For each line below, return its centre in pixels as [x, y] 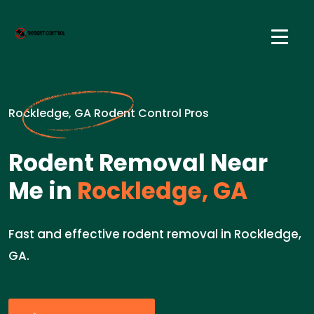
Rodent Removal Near [138, 163]
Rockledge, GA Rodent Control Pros [109, 113]
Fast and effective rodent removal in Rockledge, [155, 234]
